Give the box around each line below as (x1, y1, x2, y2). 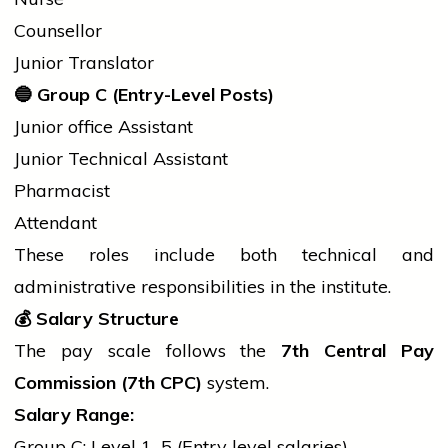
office (68, 115, 113, 139)
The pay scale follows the (14, 339, 282, 363)
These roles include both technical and (14, 243, 434, 267)
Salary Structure (31, 307, 179, 331)
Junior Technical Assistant (14, 147, 228, 171)
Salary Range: (14, 403, 134, 427)
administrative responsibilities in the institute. (14, 275, 391, 299)
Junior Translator (14, 51, 154, 75)
